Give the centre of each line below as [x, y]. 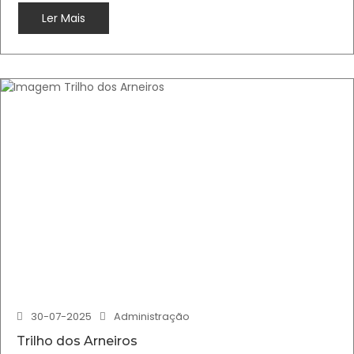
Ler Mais [64, 18]
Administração [152, 316]
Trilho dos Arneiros [77, 341]
